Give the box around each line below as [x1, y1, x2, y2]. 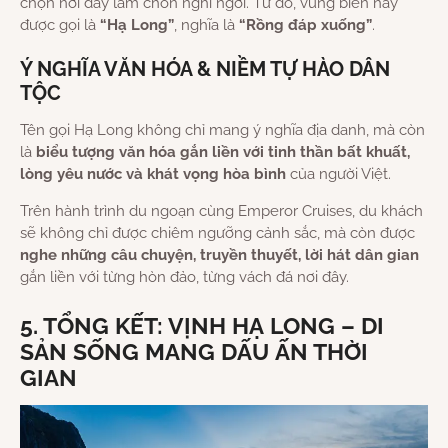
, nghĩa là [174, 16, 239, 35]
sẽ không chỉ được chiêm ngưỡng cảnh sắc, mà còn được [20, 224, 415, 243]
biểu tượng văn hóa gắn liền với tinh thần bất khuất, [36, 143, 410, 162]
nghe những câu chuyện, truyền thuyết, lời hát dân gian [20, 246, 419, 265]
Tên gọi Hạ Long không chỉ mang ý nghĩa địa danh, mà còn [20, 121, 425, 140]
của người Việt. [286, 165, 391, 184]
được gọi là [20, 16, 100, 35]
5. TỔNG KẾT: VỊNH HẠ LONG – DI [20, 313, 384, 340]
